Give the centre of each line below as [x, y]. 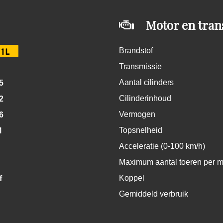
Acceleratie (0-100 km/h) [162, 146]
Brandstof [136, 51]
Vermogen [137, 114]
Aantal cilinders [146, 82]
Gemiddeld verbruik [154, 194]
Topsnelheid [141, 130]
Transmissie [140, 66]
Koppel [132, 178]
